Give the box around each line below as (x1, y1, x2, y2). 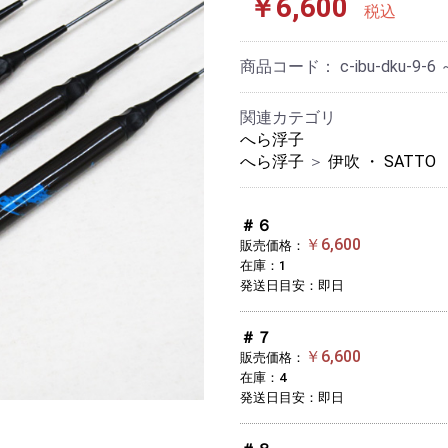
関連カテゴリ (240, 108, 336, 128)
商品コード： (240, 57, 340, 77)
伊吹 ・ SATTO (328, 152, 436, 172)
